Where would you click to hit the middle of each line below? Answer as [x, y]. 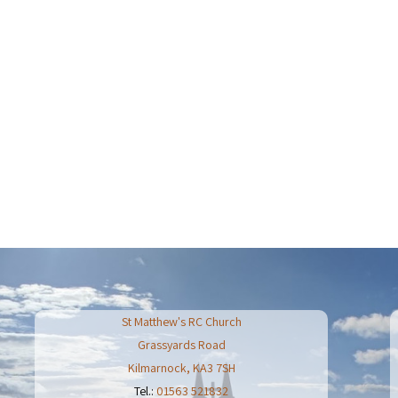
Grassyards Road [181, 344]
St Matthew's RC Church [181, 321]
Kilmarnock [157, 367]
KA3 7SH [214, 367]
